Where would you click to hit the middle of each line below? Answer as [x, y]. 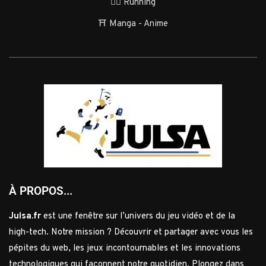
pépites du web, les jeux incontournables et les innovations [125, 249]
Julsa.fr [25, 217]
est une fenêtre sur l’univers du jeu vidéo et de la [138, 217]
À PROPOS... [41, 191]
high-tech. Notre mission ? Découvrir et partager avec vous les [131, 233]
